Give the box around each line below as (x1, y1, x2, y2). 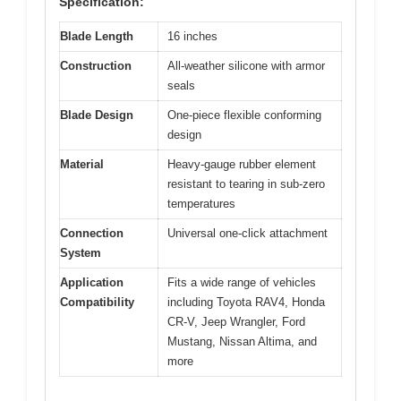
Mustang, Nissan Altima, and (167, 334, 317, 348)
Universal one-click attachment (167, 226, 328, 240)
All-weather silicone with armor (167, 58, 325, 73)
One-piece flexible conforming (167, 107, 321, 122)
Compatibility (60, 294, 134, 309)
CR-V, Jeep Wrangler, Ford (167, 314, 305, 328)
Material (60, 157, 104, 171)
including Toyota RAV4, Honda (167, 294, 325, 309)
